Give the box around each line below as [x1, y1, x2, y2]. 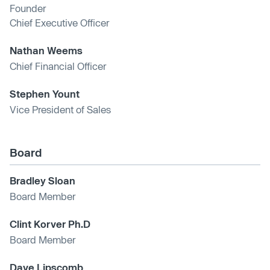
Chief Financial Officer [10, 60, 106, 72]
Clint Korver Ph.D [10, 218, 90, 230]
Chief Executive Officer [10, 16, 109, 28]
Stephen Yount [10, 87, 80, 99]
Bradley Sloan [10, 174, 75, 186]
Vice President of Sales [10, 103, 111, 115]
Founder [10, 2, 46, 14]
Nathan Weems [10, 44, 83, 56]
